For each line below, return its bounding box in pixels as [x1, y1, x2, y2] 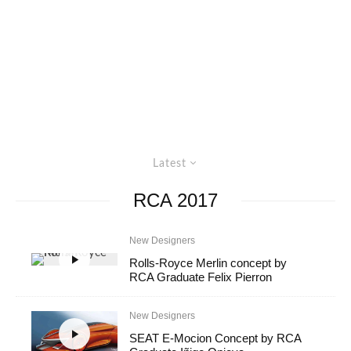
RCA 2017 [133, 190, 218, 211]
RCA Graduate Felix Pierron [129, 270, 273, 284]
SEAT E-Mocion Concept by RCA [129, 331, 302, 345]
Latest [153, 158, 186, 169]
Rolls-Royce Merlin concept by [129, 256, 288, 270]
